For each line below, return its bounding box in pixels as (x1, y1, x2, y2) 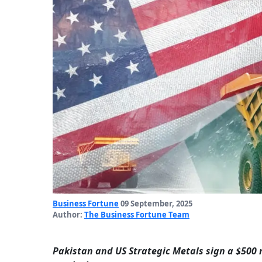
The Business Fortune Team (84, 209, 189, 220)
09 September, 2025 (119, 198, 192, 209)
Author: (53, 209, 84, 220)
